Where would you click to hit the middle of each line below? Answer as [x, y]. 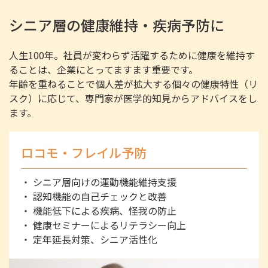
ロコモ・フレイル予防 [84, 153]
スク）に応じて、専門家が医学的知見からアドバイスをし [133, 98]
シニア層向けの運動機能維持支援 [103, 182]
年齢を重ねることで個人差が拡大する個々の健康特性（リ [133, 84]
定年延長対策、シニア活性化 [94, 239]
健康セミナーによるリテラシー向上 [108, 225]
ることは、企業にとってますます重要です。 [103, 69]
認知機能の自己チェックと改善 [99, 196]
